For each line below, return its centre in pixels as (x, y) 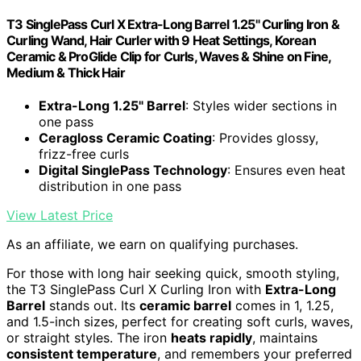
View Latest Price (60, 216)
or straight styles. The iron (89, 338)
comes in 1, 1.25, (282, 306)
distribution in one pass (110, 187)
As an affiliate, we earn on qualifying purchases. (152, 245)
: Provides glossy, (265, 138)
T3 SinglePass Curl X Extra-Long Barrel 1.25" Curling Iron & (173, 25)
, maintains (285, 338)
